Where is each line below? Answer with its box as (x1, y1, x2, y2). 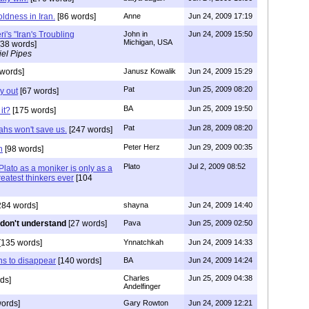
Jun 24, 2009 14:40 (188, 200, 252, 209)
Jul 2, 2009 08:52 (188, 161, 246, 170)
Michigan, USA (123, 37, 172, 46)
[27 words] (66, 218, 107, 228)
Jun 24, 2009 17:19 (188, 11, 252, 20)
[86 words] (55, 11, 96, 21)
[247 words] (67, 124, 112, 134)
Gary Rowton (123, 298, 168, 307)
